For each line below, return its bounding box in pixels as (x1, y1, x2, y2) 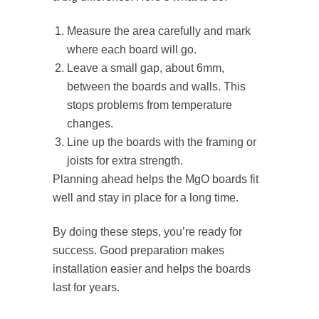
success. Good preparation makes (53, 244, 224, 257)
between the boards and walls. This (67, 80, 246, 93)
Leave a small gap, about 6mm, (67, 62, 224, 75)
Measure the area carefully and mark (67, 25, 251, 38)
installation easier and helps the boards (53, 263, 251, 276)
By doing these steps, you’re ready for (53, 226, 242, 239)
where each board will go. (67, 43, 197, 56)
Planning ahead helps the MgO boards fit (53, 173, 258, 186)
